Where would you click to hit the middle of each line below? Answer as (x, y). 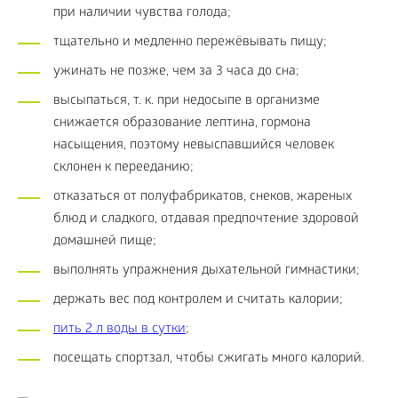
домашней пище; (105, 242)
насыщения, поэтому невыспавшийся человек (194, 146)
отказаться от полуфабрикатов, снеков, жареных (203, 197)
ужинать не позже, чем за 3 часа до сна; (176, 72)
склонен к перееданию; (123, 168)
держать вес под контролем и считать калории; (198, 300)
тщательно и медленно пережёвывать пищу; (190, 43)
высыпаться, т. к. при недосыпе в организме (187, 101)
